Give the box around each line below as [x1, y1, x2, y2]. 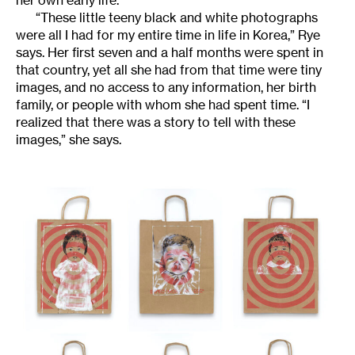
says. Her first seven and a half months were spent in [16, 44, 323, 61]
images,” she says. [16, 132, 121, 148]
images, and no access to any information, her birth [16, 79, 316, 96]
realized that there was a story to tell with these [16, 114, 296, 131]
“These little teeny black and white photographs [36, 10, 318, 26]
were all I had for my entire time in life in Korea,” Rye [16, 27, 320, 44]
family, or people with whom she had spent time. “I [16, 97, 310, 113]
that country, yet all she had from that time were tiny [16, 62, 322, 78]
